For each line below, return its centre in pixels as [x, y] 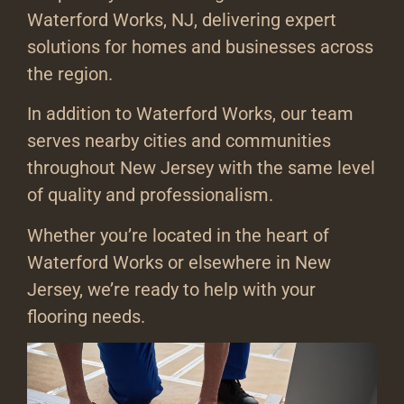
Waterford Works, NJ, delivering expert [182, 19]
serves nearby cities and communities [179, 141]
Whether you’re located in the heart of [178, 235]
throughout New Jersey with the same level [201, 168]
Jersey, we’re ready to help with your [171, 289]
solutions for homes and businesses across [200, 46]
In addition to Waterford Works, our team [190, 114]
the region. [70, 73]
